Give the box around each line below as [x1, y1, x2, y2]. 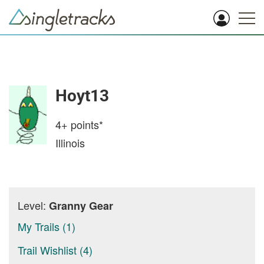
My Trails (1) [18, 219, 75, 234]
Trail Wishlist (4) [18, 242, 93, 258]
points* [68, 117, 103, 132]
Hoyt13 [55, 86, 109, 105]
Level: [18, 197, 49, 213]
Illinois [55, 135, 85, 150]
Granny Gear [49, 198, 113, 213]
